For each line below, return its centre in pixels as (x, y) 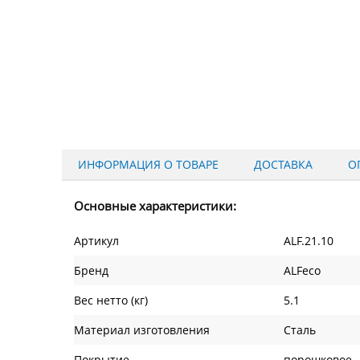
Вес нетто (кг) (111, 301)
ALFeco (302, 271)
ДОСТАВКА (283, 164)
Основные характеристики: (155, 206)
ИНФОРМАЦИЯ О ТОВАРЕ (148, 164)
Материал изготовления (142, 330)
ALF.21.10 (309, 241)
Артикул (96, 241)
